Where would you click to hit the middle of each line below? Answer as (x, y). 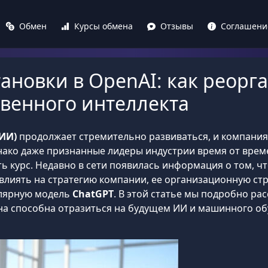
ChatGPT (93, 194)
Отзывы (177, 26)
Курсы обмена (104, 26)
